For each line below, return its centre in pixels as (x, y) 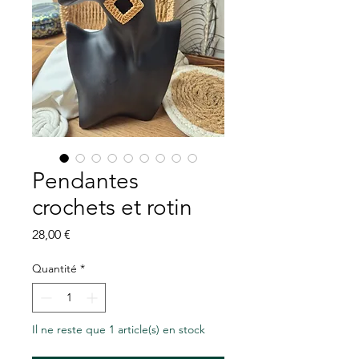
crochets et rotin (112, 208)
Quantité (54, 269)
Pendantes (85, 181)
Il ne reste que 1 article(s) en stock (119, 330)
